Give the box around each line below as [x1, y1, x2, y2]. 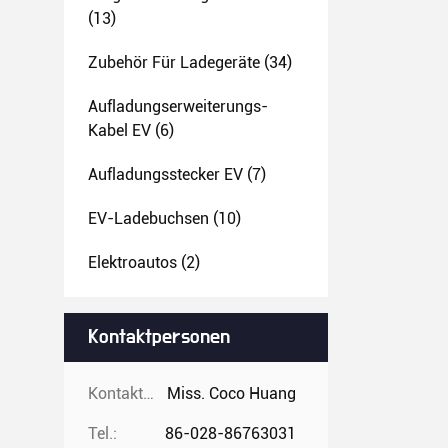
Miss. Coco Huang [167, 384, 296, 403]
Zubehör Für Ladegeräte [88, 53, 260, 72]
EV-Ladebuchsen [88, 209, 209, 228]
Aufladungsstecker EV [88, 165, 243, 184]
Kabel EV [88, 121, 151, 140]
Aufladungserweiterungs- [88, 97, 268, 116]
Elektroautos [88, 253, 177, 272]
